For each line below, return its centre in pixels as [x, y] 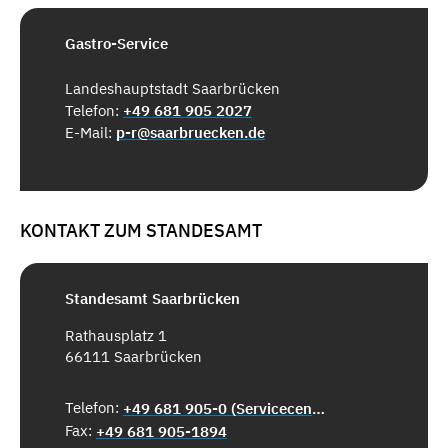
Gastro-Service [116, 44]
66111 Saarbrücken [133, 356]
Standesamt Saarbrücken [152, 298]
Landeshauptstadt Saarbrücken [172, 88]
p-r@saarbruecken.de [190, 132]
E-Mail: [90, 132]
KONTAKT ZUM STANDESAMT [141, 231]
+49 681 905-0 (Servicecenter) [318, 408]
